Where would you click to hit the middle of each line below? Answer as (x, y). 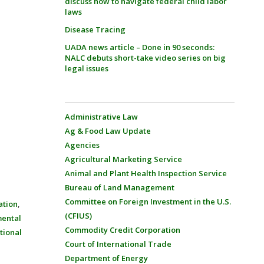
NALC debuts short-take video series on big (145, 58)
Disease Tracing (95, 29)
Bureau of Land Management (119, 187)
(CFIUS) (78, 216)
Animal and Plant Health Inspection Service (146, 173)
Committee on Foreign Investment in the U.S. (148, 202)
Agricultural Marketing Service (123, 159)
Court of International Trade (118, 244)
